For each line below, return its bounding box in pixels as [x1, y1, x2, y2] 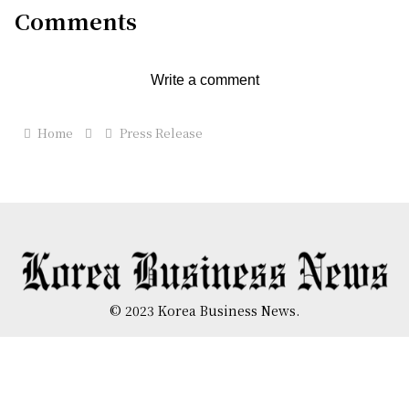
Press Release [119, 124, 203, 142]
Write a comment [150, 72, 259, 89]
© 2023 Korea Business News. [110, 301, 299, 320]
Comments [15, 5, 137, 37]
